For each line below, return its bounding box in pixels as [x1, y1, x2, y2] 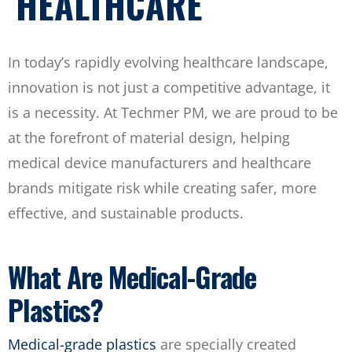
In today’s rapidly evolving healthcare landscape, [8, 53, 328, 71]
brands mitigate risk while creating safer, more [8, 178, 317, 197]
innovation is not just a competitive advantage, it [8, 78, 330, 97]
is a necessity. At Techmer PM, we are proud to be [8, 103, 338, 122]
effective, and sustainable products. [8, 203, 244, 222]
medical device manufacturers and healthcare [8, 153, 311, 172]
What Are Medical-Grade [8, 255, 257, 297]
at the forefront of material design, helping [8, 128, 290, 147]
